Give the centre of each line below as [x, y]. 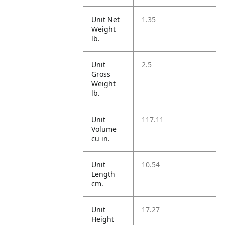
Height [103, 219]
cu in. [101, 138]
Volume [104, 129]
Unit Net [106, 19]
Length [103, 174]
